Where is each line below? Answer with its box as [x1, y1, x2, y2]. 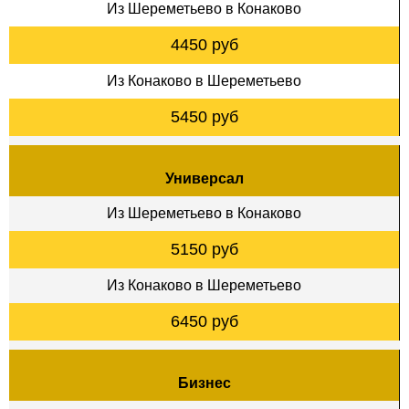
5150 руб [170, 239, 238, 258]
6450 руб [170, 311, 238, 330]
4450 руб [170, 35, 238, 54]
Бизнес [177, 374, 231, 391]
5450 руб [170, 107, 238, 126]
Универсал [164, 170, 244, 186]
